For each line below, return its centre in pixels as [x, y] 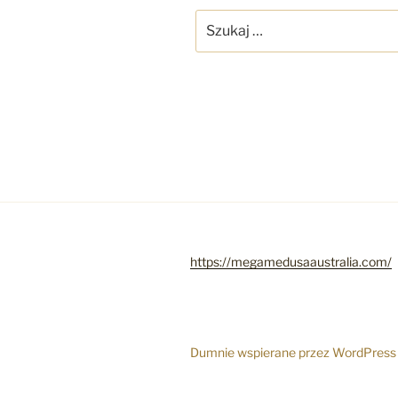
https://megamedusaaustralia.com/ [291, 262]
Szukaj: [220, 19]
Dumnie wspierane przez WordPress [293, 352]
